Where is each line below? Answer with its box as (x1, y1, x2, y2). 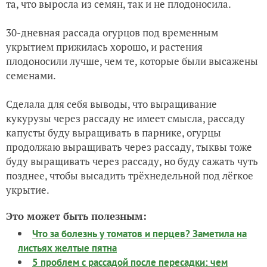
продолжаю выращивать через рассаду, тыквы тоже (6, 140, 252, 154)
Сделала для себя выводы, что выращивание (6, 97, 217, 111)
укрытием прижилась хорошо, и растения (6, 40, 203, 54)
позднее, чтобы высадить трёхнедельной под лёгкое (6, 169, 253, 182)
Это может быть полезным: (6, 209, 147, 223)
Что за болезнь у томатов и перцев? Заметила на (32, 227, 247, 240)
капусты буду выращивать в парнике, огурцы (6, 126, 221, 139)
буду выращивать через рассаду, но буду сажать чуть (6, 154, 258, 168)
